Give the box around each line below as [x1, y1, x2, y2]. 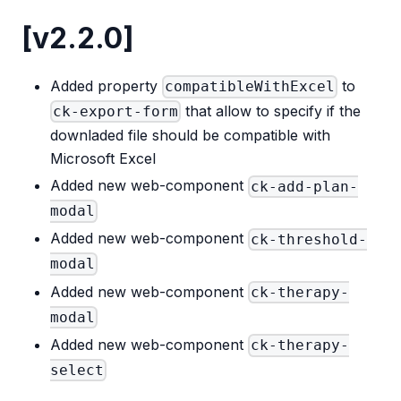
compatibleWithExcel [165, 78, 336, 96]
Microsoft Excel [50, 149, 156, 168]
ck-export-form [53, 103, 179, 121]
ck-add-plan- [251, 177, 359, 195]
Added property [50, 76, 162, 95]
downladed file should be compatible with [50, 126, 330, 145]
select [50, 362, 104, 380]
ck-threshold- [251, 231, 368, 248]
